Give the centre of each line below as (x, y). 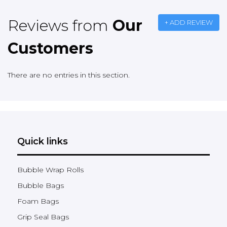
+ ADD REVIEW (189, 22)
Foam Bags (38, 201)
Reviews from (60, 25)
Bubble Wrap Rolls (50, 169)
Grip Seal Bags (43, 217)
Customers (50, 48)
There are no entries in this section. (69, 75)
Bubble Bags (41, 185)
